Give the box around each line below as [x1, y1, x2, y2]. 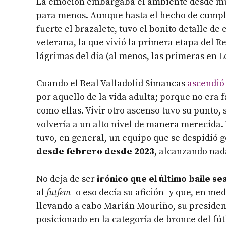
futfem [46, 187, 71, 199]
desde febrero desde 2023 [36, 146, 154, 158]
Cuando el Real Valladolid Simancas [36, 78, 187, 90]
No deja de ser [36, 173, 95, 185]
